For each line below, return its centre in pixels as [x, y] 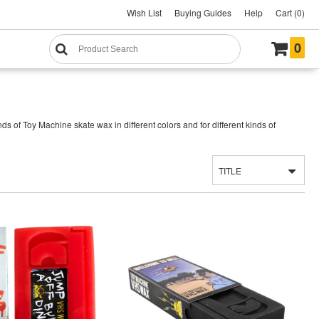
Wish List [144, 12]
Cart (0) [290, 12]
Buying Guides [203, 12]
